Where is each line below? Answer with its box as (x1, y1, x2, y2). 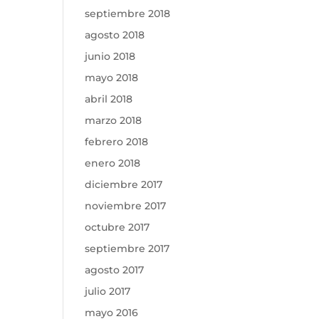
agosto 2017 (85, 263, 145, 276)
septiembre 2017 (85, 242, 170, 255)
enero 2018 (85, 157, 141, 169)
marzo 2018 (85, 114, 142, 127)
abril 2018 (85, 93, 133, 105)
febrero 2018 (85, 135, 149, 148)
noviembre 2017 (85, 199, 167, 212)
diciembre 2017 (85, 178, 163, 191)
